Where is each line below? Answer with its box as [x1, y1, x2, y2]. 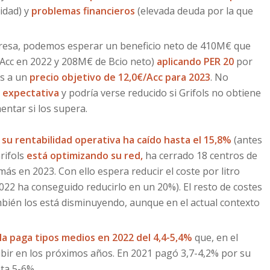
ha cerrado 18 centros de [143, 149, 257, 162]
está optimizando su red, [27, 149, 143, 162]
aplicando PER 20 [157, 55, 234, 68]
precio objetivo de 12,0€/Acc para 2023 [30, 71, 210, 84]
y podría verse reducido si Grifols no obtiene [59, 86, 261, 99]
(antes [231, 133, 262, 146]
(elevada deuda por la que [135, 4, 253, 17]
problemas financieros [31, 4, 135, 17]
